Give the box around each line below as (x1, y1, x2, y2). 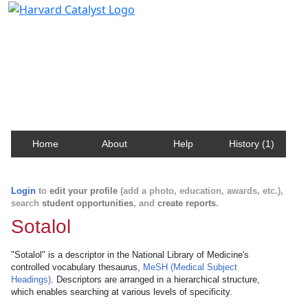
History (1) (229, 138, 274, 149)
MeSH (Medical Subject (143, 262, 237, 272)
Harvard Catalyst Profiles (16, 21, 174, 41)
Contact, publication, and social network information (16, 43, 291, 59)
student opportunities (42, 198, 133, 208)
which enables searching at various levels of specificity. (11, 287, 232, 297)
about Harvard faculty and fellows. (16, 56, 196, 72)
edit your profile (49, 186, 118, 196)
